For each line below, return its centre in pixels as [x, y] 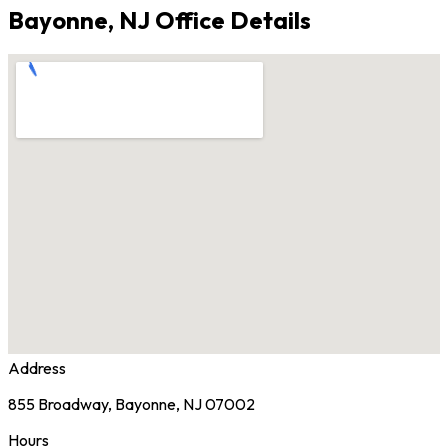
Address [37, 368]
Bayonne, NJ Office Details [159, 19]
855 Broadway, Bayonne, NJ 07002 [131, 404]
